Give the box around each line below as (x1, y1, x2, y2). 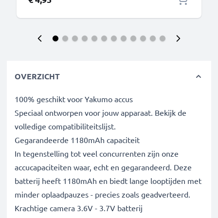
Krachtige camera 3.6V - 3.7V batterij (15, 203, 143, 213)
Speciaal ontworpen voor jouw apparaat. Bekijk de (15, 108, 186, 117)
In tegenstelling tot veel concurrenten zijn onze (15, 148, 179, 158)
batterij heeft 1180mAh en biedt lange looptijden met (15, 176, 201, 185)
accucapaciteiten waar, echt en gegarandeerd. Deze (15, 162, 192, 172)
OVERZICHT (15, 71, 60, 81)
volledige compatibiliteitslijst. (15, 121, 116, 131)
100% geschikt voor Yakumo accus (15, 94, 133, 104)
